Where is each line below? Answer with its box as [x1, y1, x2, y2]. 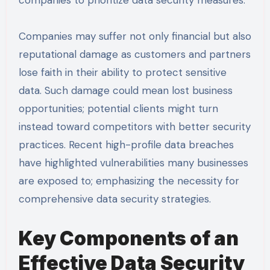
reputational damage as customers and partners [18, 48, 251, 61]
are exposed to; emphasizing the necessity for [18, 174, 239, 188]
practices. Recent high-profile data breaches [18, 138, 234, 152]
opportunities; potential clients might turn [18, 102, 218, 116]
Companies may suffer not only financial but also [18, 30, 251, 43]
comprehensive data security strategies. [18, 192, 211, 206]
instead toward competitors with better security [18, 120, 251, 134]
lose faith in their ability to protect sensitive [18, 66, 227, 80]
